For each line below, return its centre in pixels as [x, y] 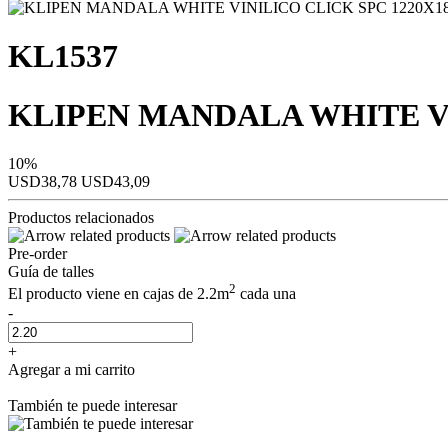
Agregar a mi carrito [71, 369]
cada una [266, 294]
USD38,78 [44, 182]
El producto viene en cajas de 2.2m [118, 294]
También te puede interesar [92, 405]
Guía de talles [51, 272]
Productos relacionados [81, 218]
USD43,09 [115, 182]
